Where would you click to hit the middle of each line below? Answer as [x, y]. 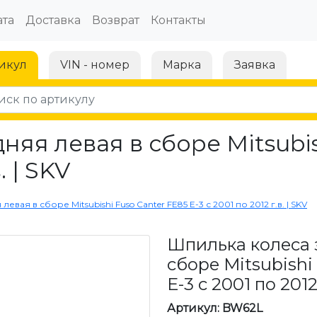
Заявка [255, 65]
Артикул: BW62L [215, 308]
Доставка [53, 20]
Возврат [115, 20]
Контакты [178, 20]
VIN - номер [95, 65]
